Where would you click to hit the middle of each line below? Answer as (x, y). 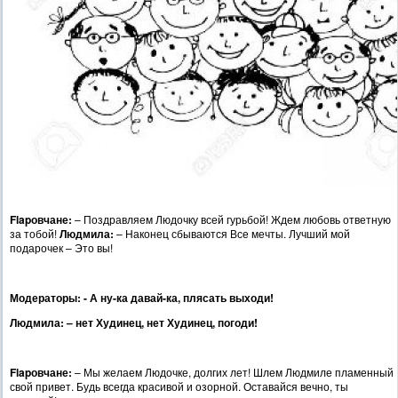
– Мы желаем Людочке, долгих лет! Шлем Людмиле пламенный (234, 372)
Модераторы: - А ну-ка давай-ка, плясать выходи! (142, 298)
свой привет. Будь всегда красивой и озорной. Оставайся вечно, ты (179, 386)
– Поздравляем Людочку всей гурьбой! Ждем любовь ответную (233, 219)
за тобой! (35, 234)
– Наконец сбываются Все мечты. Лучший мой (232, 234)
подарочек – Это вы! (61, 248)
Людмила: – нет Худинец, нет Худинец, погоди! (134, 323)
